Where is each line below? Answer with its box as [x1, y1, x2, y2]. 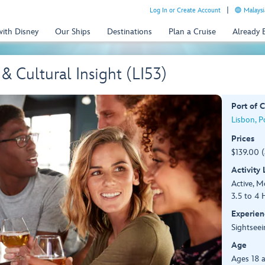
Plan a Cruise [169, 26, 216, 37]
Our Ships [55, 26, 91, 37]
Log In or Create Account [150, 7, 221, 14]
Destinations [107, 26, 152, 37]
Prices [231, 134, 254, 144]
